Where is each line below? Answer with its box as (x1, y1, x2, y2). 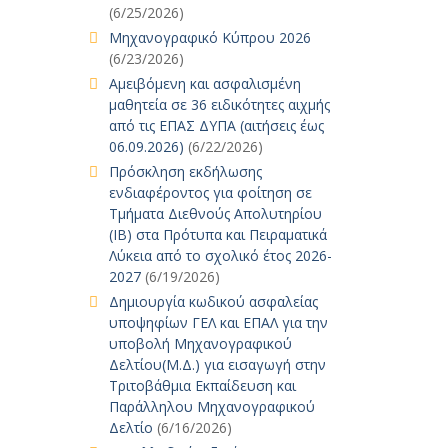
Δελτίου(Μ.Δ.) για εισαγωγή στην (108, 355, 326, 374)
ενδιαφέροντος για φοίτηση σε (108, 183, 312, 202)
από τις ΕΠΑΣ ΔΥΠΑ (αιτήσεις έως (108, 116, 324, 135)
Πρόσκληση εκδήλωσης (108, 162, 262, 181)
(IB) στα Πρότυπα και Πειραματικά (108, 225, 327, 244)
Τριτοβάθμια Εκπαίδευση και (108, 376, 296, 395)
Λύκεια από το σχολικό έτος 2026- (108, 246, 332, 265)
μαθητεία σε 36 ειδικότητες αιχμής (108, 95, 330, 114)
